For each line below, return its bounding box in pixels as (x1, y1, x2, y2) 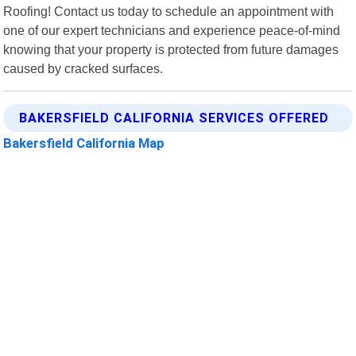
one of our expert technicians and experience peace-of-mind (3, 22, 341, 37)
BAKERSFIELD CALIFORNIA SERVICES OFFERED (19, 110, 330, 126)
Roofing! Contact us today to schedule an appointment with (3, 3, 335, 18)
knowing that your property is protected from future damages (3, 41, 339, 56)
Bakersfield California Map (3, 134, 165, 151)
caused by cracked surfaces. (3, 60, 164, 75)
